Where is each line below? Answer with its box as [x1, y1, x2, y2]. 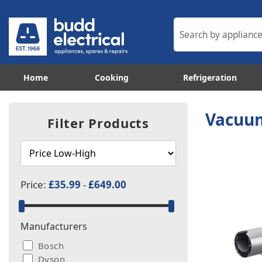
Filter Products [47, 114, 149, 132]
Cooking [95, 72, 129, 83]
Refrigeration [183, 72, 237, 83]
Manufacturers [20, 220, 87, 233]
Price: [20, 178, 49, 191]
